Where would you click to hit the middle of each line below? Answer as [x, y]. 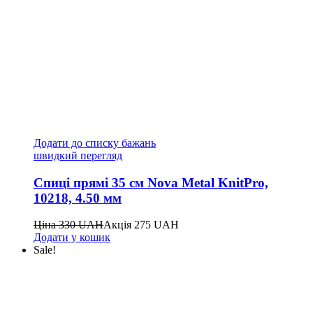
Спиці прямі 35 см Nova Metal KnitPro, [151, 182]
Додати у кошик [72, 238]
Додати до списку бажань [95, 143]
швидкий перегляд [78, 155]
